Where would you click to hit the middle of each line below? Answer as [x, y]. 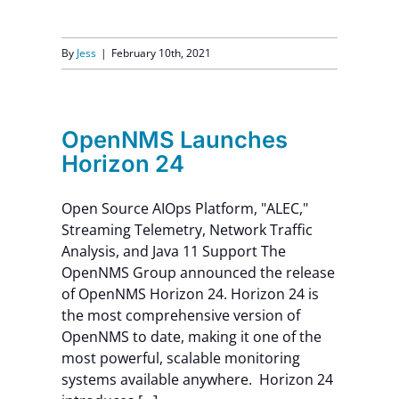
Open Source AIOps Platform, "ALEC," [184, 208]
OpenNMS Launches [174, 139]
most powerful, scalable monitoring [180, 358]
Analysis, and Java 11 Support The [173, 251]
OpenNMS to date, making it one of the [191, 336]
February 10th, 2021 [161, 53]
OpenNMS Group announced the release [198, 272]
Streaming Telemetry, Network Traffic [187, 229]
